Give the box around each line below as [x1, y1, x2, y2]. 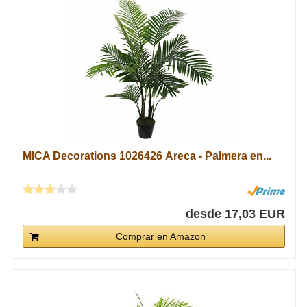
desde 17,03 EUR [185, 207, 285, 221]
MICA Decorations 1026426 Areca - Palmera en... [22, 150, 271, 162]
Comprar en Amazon [115, 231, 206, 242]
